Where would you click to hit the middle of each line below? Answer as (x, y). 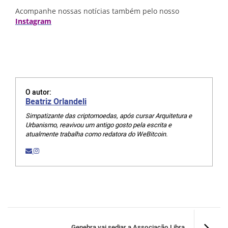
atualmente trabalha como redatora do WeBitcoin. (96, 134)
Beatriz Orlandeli (56, 102)
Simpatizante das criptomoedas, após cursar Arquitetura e (109, 116)
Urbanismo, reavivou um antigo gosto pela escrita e (98, 125)
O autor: (38, 92)
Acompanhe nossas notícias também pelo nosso (97, 11)
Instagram (33, 21)
